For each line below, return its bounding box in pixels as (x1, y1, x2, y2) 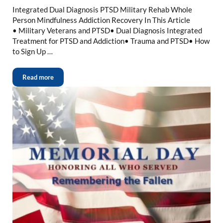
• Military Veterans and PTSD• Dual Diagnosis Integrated (12, 26, 202, 35)
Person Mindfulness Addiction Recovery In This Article (12, 15, 190, 25)
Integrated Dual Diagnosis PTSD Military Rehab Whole (12, 5, 192, 14)
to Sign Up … (12, 47, 53, 56)
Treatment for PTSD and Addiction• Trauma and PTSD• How (12, 36, 210, 46)
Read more (22, 73, 54, 82)
